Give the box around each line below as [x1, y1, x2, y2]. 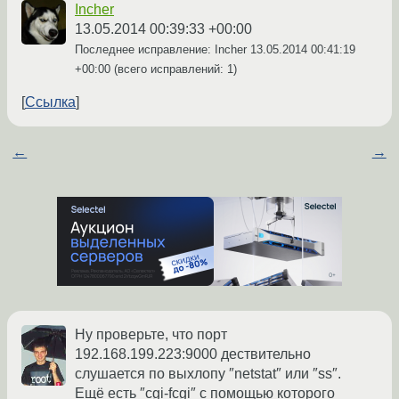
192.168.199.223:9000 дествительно [75, 346, 311, 362]
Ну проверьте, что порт [75, 327, 227, 343]
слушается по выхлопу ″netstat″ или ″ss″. [75, 366, 341, 382]
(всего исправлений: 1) [110, 62, 237, 77]
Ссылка [25, 94, 76, 110]
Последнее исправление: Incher [75, 43, 250, 57]
